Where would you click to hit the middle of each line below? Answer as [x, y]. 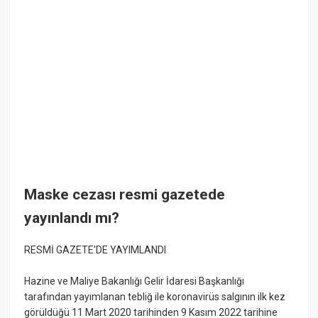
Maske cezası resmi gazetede [125, 194]
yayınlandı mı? [72, 218]
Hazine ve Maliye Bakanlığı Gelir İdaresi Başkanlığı [135, 281]
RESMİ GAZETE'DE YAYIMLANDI [95, 250]
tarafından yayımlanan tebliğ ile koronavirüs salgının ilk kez [155, 297]
